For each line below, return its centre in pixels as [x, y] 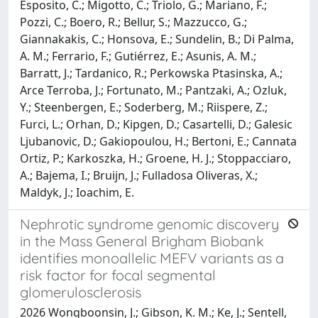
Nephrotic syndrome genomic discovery [149, 224]
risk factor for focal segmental [118, 275]
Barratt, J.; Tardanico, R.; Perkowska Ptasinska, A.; [151, 73]
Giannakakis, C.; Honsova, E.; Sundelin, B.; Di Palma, [157, 39]
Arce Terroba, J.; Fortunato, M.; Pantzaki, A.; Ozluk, [153, 90]
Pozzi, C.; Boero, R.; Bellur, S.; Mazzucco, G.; [133, 22]
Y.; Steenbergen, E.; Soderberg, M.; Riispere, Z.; [144, 107]
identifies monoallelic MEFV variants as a [152, 258]
